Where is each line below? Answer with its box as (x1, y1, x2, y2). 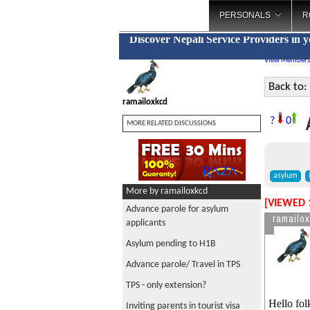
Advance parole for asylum (126, 204, 228, 215)
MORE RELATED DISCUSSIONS (127, 120, 216, 127)
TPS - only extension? (126, 280, 206, 291)
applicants (126, 218, 165, 228)
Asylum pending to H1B (126, 239, 216, 249)
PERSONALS (219, 10, 271, 20)
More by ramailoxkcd (126, 186, 208, 197)
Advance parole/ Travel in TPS (126, 259, 240, 270)
